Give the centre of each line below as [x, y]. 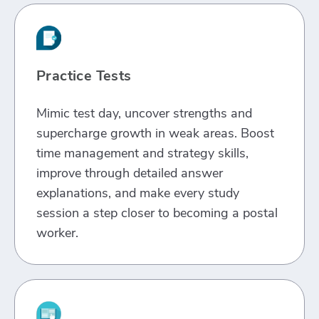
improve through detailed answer [130, 173]
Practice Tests [84, 75]
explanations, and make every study [138, 193]
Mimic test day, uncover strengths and [144, 113]
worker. [57, 232]
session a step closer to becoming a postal [157, 213]
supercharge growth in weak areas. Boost [155, 133]
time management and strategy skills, [142, 153]
